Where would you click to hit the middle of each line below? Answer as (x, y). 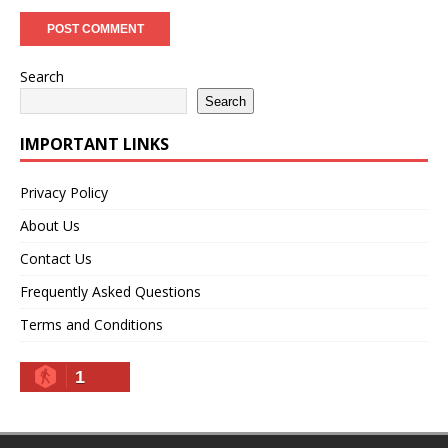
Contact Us (56, 258)
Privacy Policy (64, 192)
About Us (50, 225)
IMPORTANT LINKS (94, 144)
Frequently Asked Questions (110, 291)
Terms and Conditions (91, 324)
